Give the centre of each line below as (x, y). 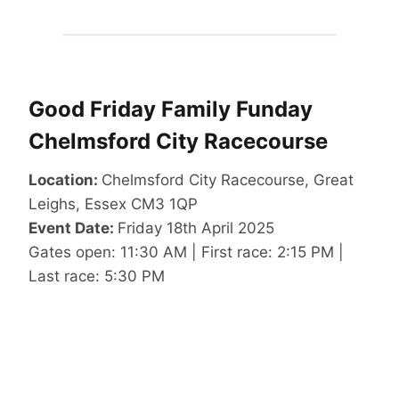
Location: (65, 179)
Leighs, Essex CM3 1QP (113, 204)
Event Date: (73, 228)
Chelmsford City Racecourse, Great (228, 179)
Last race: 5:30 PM (97, 276)
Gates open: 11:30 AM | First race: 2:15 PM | (186, 252)
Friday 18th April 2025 (196, 228)
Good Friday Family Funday (171, 109)
